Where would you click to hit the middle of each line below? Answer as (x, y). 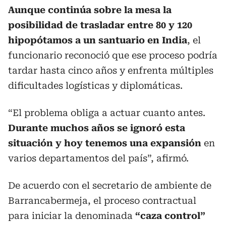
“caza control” (170, 215)
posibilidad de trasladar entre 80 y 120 (100, 25)
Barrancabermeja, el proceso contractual (102, 200)
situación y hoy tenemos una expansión (105, 143)
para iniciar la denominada (72, 215)
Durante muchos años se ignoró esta (97, 128)
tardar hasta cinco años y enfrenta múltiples (111, 70)
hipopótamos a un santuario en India (98, 40)
